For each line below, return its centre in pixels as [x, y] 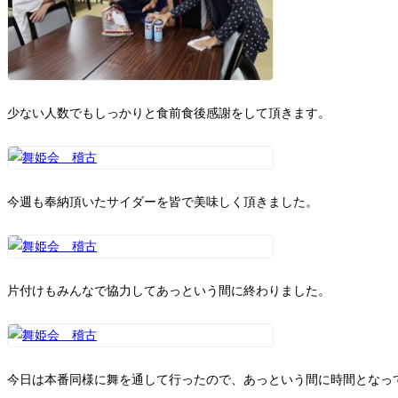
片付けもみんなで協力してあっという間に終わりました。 [169, 291]
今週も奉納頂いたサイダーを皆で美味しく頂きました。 [163, 202]
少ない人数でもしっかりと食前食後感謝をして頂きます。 [169, 113]
